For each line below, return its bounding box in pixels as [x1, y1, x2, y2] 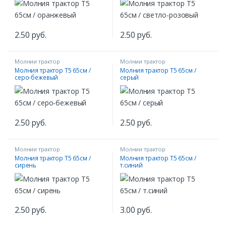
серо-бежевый [15, 73, 59, 82]
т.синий [120, 160, 143, 169]
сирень [15, 160, 37, 169]
